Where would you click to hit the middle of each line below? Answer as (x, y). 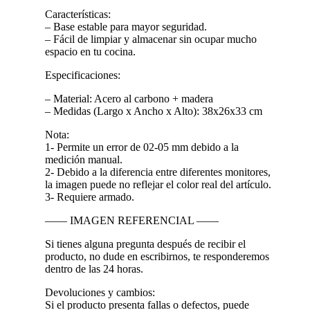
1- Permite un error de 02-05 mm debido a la (142, 147)
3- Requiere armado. (90, 197)
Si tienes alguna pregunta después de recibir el (145, 244)
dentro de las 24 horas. (94, 269)
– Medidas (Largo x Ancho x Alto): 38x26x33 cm (154, 111)
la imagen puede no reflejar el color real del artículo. (158, 185)
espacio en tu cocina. (90, 52)
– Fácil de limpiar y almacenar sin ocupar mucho (151, 39)
